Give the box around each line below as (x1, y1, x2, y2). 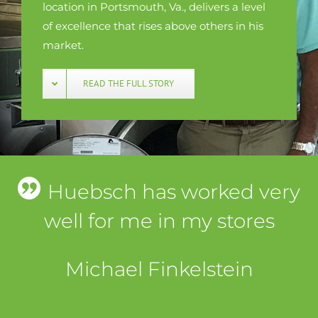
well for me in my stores (43, 208, 275, 233)
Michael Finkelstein (65, 256, 253, 282)
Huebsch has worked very (48, 179, 300, 204)
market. (43, 38, 84, 52)
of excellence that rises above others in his (43, 19, 263, 33)
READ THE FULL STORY (83, 77, 174, 89)
